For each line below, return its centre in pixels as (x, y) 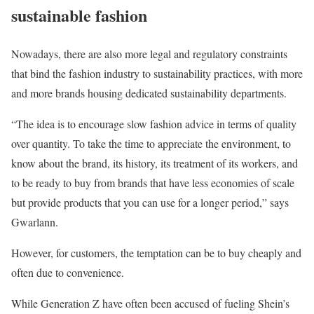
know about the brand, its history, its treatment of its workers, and (155, 163)
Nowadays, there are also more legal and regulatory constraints (149, 54)
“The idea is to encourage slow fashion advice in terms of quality (154, 124)
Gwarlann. (35, 222)
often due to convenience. (69, 273)
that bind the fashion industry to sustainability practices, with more (157, 74)
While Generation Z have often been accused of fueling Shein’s (150, 303)
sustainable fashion (79, 15)
